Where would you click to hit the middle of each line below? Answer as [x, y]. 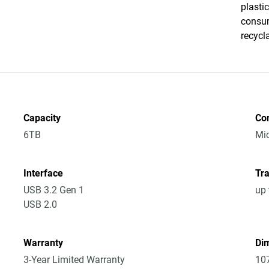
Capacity [42, 118]
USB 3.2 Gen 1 [54, 190]
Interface [44, 173]
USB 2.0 [41, 204]
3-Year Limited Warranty [74, 260]
